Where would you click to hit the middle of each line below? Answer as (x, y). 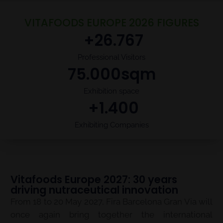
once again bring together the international (111, 215)
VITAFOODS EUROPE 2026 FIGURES (111, 23)
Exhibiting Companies (111, 125)
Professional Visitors (111, 57)
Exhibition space (111, 91)
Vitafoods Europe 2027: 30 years (94, 179)
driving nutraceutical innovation (95, 190)
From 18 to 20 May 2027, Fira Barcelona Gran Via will (111, 202)
